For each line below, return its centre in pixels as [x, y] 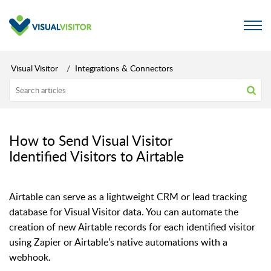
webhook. [30, 257]
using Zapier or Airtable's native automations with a [118, 242]
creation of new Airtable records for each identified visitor [132, 227]
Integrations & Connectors [124, 68]
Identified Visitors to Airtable [96, 156]
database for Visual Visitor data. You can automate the [124, 212]
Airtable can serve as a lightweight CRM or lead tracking [128, 197]
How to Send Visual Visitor [91, 140]
